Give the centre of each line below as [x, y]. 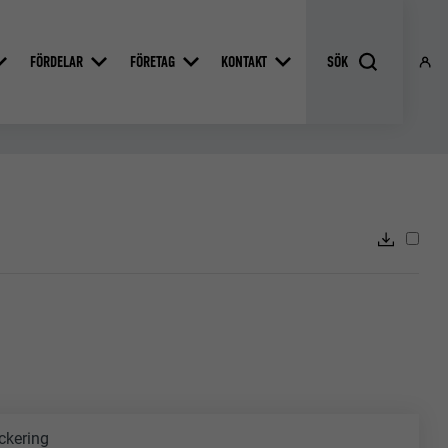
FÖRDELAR [56, 61]
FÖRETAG [152, 61]
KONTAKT [244, 61]
